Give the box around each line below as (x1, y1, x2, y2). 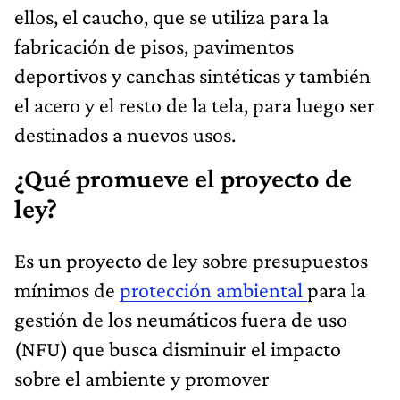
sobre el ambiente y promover (14, 365, 270, 390)
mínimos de (14, 277, 120, 302)
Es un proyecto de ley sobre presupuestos (14, 247, 368, 272)
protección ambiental (120, 277, 307, 302)
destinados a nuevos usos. (14, 121, 236, 146)
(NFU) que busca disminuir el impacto (14, 336, 341, 361)
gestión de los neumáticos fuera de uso (14, 306, 347, 331)
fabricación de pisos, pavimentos (14, 33, 294, 58)
